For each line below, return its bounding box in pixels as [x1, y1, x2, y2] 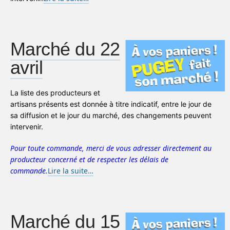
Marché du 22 [10, 39, 120, 60]
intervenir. [10, 122, 43, 131]
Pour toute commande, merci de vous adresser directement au [10, 143, 212, 153]
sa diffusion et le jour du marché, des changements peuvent [10, 111, 212, 120]
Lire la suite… [48, 166, 93, 176]
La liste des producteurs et [10, 88, 100, 97]
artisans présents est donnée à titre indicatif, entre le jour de [10, 100, 212, 108]
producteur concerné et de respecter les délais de [10, 155, 168, 164]
